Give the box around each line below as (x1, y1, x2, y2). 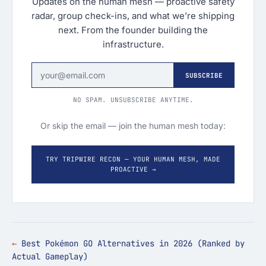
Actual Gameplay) (12, 251, 88, 262)
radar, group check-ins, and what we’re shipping (31, 10, 235, 22)
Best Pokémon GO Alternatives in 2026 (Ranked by (21, 238, 245, 249)
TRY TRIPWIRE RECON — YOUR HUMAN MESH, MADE (46, 155, 220, 164)
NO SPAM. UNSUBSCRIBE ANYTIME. (72, 96, 194, 104)
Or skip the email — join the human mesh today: (40, 121, 226, 131)
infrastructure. (102, 39, 164, 50)
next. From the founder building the (58, 24, 208, 36)
